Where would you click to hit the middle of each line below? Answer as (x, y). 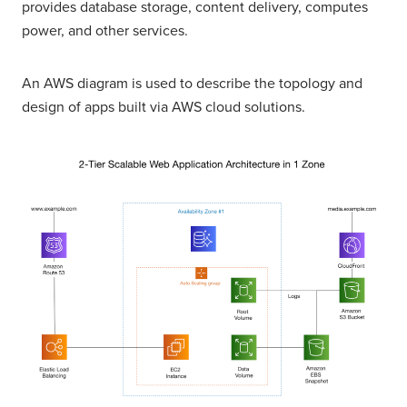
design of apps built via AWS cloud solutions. (164, 108)
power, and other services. (105, 31)
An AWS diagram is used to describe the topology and (192, 84)
